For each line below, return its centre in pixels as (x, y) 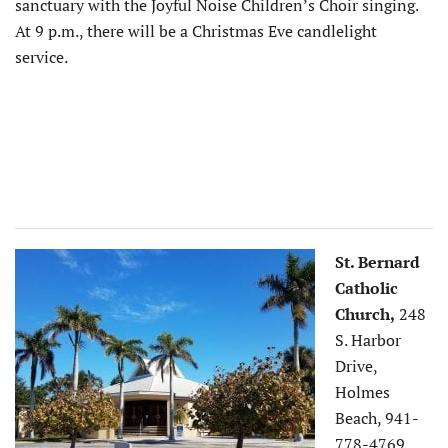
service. (41, 56)
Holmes (362, 391)
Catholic (366, 287)
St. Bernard (377, 261)
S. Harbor (368, 339)
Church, (365, 313)
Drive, (356, 365)
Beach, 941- (377, 417)
